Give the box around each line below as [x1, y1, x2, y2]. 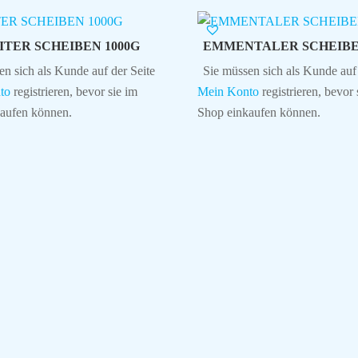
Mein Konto [197, 84, 259, 98]
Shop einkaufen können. [197, 105, 320, 119]
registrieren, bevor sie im [10, 84, 137, 98]
